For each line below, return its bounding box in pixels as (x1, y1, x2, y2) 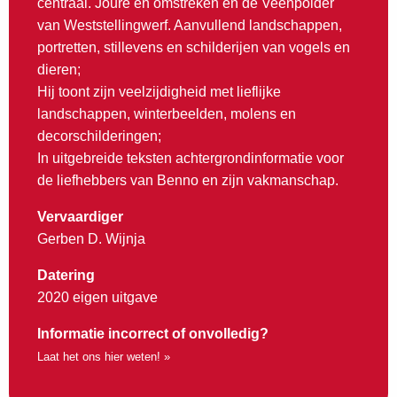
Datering (37, 268, 95, 284)
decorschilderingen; (37, 128, 161, 144)
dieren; (37, 62, 81, 78)
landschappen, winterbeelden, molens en (37, 106, 296, 122)
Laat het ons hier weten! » (37, 350, 170, 364)
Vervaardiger (37, 209, 123, 225)
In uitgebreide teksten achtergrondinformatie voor (37, 151, 344, 167)
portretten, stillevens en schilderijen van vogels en (37, 40, 350, 56)
